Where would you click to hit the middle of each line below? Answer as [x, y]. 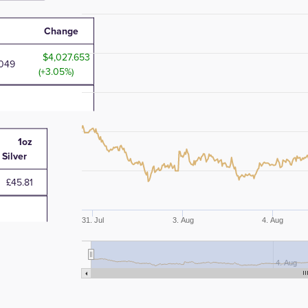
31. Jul [93, 220]
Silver [14, 156]
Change [61, 31]
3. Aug [183, 220]
